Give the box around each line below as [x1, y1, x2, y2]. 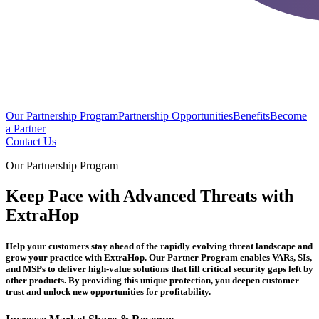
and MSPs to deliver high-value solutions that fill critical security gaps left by [6, 263, 313, 274]
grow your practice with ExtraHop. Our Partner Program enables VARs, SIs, [6, 251, 312, 263]
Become [270, 109, 307, 122]
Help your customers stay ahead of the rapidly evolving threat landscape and [6, 240, 313, 251]
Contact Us [6, 135, 56, 147]
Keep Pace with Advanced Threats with [6, 186, 293, 205]
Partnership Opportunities [118, 109, 233, 122]
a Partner [6, 122, 46, 135]
